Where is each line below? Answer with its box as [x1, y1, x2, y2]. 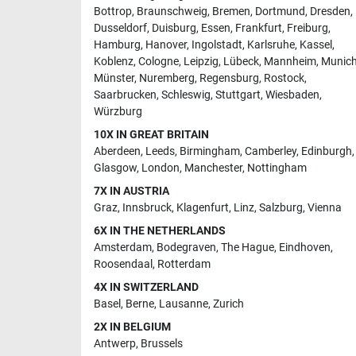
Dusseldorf [94, 21, 147, 35]
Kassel [300, 37, 332, 52]
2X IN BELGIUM [94, 319, 171, 334]
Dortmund [255, 4, 305, 18]
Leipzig [184, 54, 219, 68]
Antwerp [94, 336, 136, 350]
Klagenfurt [176, 200, 229, 215]
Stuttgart [215, 87, 261, 102]
